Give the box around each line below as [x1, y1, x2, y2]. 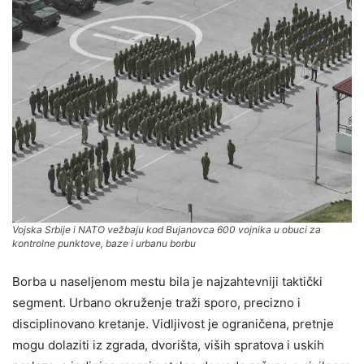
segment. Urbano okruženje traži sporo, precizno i [12, 295, 301, 311]
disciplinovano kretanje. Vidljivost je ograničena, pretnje [12, 316, 334, 332]
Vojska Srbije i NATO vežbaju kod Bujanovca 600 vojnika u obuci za [12, 223, 321, 236]
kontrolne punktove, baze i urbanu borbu [12, 237, 196, 250]
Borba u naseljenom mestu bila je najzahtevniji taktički [12, 274, 323, 290]
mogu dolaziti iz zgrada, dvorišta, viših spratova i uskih [12, 337, 324, 353]
